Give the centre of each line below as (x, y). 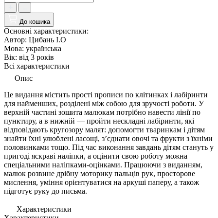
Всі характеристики (37, 66)
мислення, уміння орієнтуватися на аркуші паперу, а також (101, 182)
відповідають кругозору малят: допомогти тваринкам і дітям (104, 129)
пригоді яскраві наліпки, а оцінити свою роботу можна (96, 156)
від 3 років (36, 57)
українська (44, 48)
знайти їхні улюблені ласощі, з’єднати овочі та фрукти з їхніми (108, 138)
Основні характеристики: (46, 31)
